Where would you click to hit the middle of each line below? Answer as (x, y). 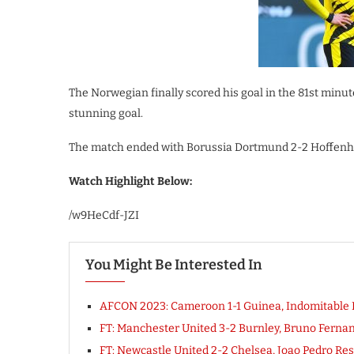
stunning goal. (106, 113)
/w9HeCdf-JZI (104, 215)
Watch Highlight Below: (130, 181)
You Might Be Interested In (174, 265)
